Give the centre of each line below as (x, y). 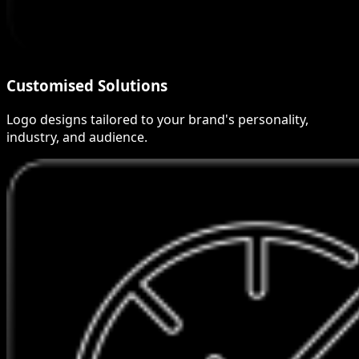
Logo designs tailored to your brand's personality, (157, 119)
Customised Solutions (87, 85)
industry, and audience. (77, 137)
